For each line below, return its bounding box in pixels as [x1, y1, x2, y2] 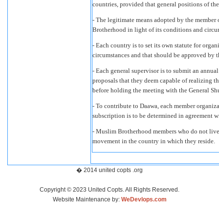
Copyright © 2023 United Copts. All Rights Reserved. [40, 186, 179, 193]
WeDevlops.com [121, 196, 167, 203]
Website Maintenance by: [52, 196, 121, 203]
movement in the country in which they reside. [92, 137, 215, 145]
